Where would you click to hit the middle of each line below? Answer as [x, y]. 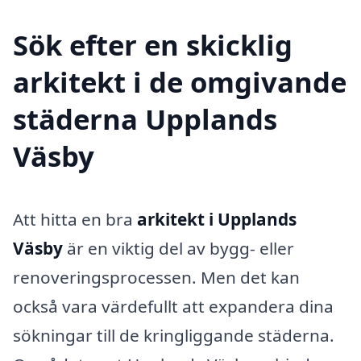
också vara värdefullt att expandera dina [173, 306]
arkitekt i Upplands [217, 219]
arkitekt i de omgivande [180, 81]
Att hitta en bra [75, 219]
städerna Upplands [145, 118]
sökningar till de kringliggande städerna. [174, 335]
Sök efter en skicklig [153, 44]
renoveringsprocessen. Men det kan [156, 277]
